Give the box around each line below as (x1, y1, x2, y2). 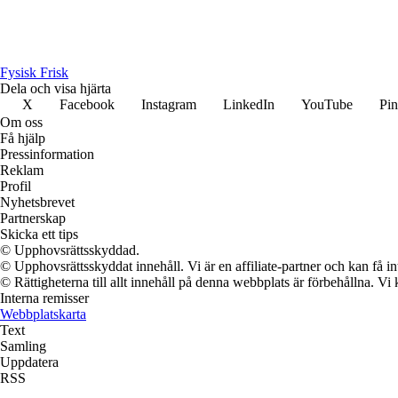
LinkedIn (223, 96, 275, 112)
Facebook (60, 96, 115, 112)
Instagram (141, 96, 196, 112)
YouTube (301, 96, 353, 112)
